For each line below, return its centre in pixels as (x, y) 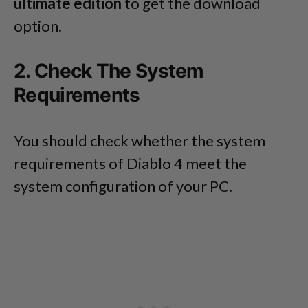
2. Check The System (109, 71)
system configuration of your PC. (123, 186)
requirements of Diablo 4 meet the (130, 164)
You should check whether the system (140, 141)
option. (38, 26)
